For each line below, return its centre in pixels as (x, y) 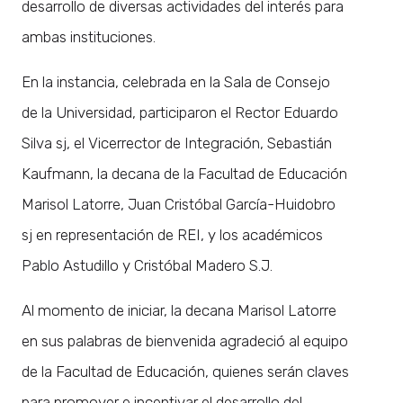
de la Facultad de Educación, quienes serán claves (185, 371)
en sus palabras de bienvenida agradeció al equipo (185, 340)
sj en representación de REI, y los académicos (172, 234)
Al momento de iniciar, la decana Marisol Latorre (179, 310)
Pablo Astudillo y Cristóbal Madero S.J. (147, 265)
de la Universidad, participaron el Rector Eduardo (180, 112)
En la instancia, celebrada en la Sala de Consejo (176, 81)
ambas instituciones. (89, 36)
